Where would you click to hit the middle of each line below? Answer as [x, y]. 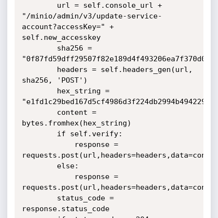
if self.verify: [39, 134]
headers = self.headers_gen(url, [39, 70]
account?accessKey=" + [68, 27]
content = [39, 112]
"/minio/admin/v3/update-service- [92, 16]
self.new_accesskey [61, 37]
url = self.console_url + [39, 5]
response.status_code [65, 209]
